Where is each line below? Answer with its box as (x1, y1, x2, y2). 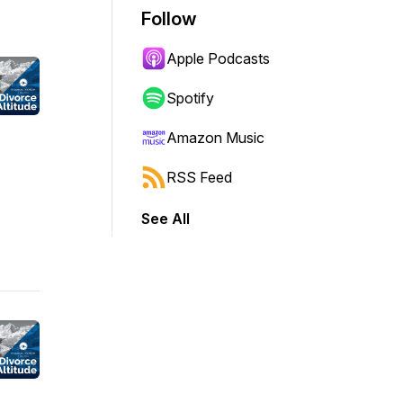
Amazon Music (166, 129, 264, 147)
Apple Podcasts (166, 49, 270, 67)
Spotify (166, 89, 214, 107)
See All (141, 210, 190, 228)
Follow (141, 8, 197, 30)
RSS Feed (166, 168, 232, 186)
